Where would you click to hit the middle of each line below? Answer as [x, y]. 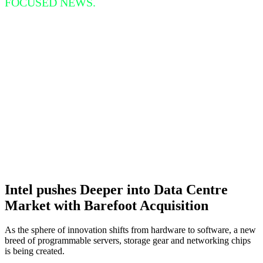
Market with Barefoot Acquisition [107, 205]
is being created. [35, 251]
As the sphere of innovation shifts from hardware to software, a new [130, 230]
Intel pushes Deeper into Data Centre [116, 189]
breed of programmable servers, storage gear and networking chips [128, 241]
